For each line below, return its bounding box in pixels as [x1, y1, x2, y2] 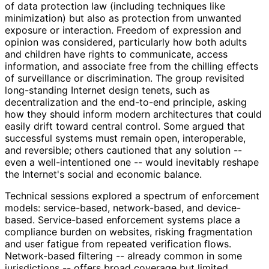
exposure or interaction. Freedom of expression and [5, 23, 241, 36]
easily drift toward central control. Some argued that [5, 119, 245, 132]
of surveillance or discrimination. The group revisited [5, 71, 244, 84]
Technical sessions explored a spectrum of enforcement [5, 189, 259, 202]
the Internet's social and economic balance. [5, 168, 201, 180]
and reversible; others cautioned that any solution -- [5, 144, 242, 156]
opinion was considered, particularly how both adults [5, 35, 247, 48]
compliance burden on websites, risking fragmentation [5, 225, 252, 238]
